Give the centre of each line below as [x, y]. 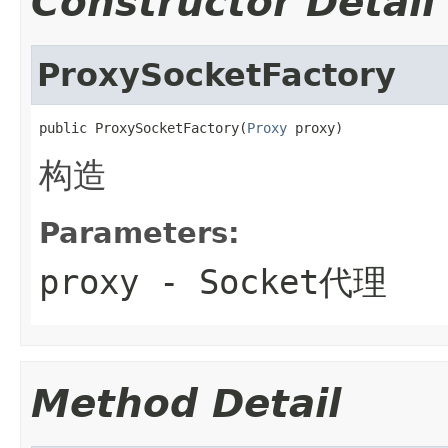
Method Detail [186, 403]
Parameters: [139, 232]
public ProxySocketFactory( [143, 127]
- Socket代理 [263, 281]
